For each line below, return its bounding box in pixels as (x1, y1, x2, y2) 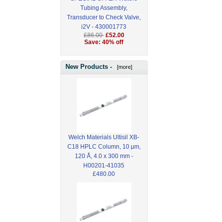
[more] (114, 63, 132, 70)
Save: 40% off (84, 39, 124, 46)
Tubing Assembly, (80, 4, 128, 12)
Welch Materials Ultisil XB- (68, 133, 140, 141)
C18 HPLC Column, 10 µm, (67, 143, 141, 150)
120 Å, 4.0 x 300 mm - (74, 152, 133, 160)
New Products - (65, 62, 114, 70)
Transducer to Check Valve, (67, 14, 141, 21)
